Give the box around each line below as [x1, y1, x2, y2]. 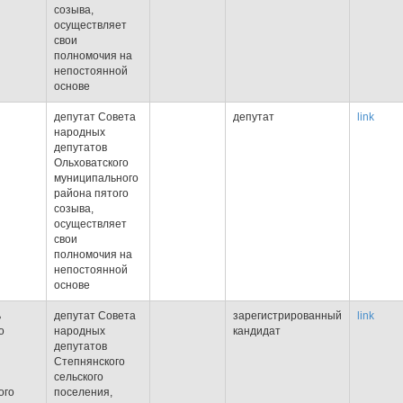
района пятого [54, 187, 129, 200]
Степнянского [54, 355, 125, 368]
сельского [54, 371, 103, 383]
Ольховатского [54, 157, 129, 169]
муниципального [54, 172, 139, 184]
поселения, [54, 386, 112, 399]
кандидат [233, 325, 281, 337]
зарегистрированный [233, 309, 342, 322]
